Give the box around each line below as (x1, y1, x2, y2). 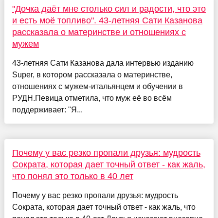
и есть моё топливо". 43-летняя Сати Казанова (12, 15, 202, 25)
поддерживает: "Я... (12, 105, 83, 114)
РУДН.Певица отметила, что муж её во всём (12, 93, 172, 102)
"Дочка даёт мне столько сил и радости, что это (12, 3, 206, 14)
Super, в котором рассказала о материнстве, (12, 70, 172, 79)
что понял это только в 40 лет (12, 171, 133, 181)
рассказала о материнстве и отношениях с (12, 27, 186, 37)
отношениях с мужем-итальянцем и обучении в (12, 82, 183, 91)
